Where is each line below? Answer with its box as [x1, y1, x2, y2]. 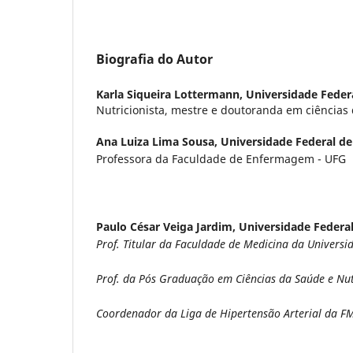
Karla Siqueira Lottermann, [96, 86, 246, 102]
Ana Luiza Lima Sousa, [96, 133, 221, 149]
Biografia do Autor [96, 50, 213, 68]
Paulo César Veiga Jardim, [96, 218, 239, 234]
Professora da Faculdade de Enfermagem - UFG [96, 150, 346, 166]
